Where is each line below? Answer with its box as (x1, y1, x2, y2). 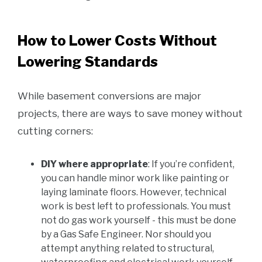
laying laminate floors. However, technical (41, 187, 226, 198)
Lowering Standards (18, 53, 158, 70)
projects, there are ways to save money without (18, 108, 243, 119)
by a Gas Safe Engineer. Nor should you (41, 229, 211, 240)
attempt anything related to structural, (41, 243, 214, 254)
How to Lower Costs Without (18, 32, 217, 49)
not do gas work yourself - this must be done (41, 215, 236, 226)
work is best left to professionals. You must (41, 201, 231, 212)
